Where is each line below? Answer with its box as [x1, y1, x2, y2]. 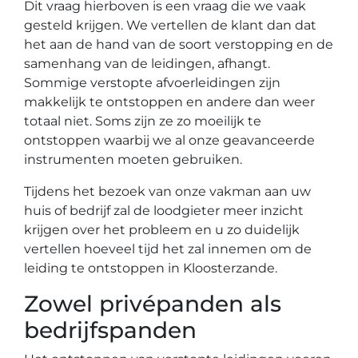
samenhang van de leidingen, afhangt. [24, 56, 270, 71]
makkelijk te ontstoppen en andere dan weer [24, 94, 315, 109]
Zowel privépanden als [24, 290, 281, 317]
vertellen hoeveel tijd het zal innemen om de [24, 241, 312, 257]
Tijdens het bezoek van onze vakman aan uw [24, 184, 311, 199]
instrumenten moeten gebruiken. [24, 152, 242, 167]
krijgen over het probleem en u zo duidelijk [24, 222, 300, 237]
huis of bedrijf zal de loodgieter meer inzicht [24, 203, 304, 218]
